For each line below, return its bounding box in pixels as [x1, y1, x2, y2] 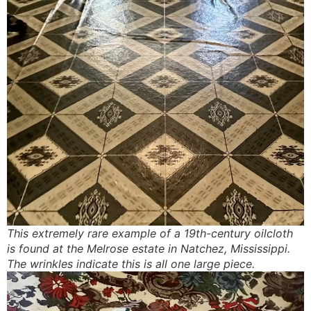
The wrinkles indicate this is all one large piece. [7, 257, 255, 271]
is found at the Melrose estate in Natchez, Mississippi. [7, 242, 290, 256]
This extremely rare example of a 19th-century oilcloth [7, 226, 293, 241]
